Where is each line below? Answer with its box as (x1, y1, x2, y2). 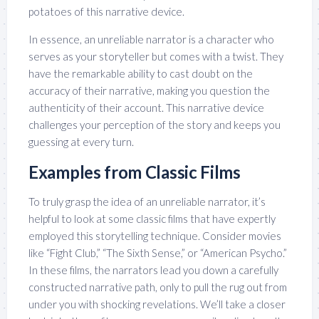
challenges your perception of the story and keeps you (28, 118, 281, 132)
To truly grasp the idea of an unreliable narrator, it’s (28, 195, 266, 209)
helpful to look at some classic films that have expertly (28, 212, 276, 226)
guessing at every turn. (28, 135, 134, 149)
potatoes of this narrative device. (28, 5, 184, 19)
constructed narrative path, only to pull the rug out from (28, 281, 287, 294)
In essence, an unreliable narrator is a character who (28, 33, 274, 46)
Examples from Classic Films (28, 162, 241, 183)
